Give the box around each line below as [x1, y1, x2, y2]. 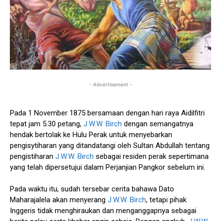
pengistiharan [10, 151, 55, 161]
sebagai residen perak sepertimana [94, 151, 209, 161]
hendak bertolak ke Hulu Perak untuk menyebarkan [10, 130, 172, 139]
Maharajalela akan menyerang [10, 195, 108, 204]
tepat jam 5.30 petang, [10, 119, 83, 128]
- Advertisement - [89, 81, 132, 87]
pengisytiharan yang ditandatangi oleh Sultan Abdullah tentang [10, 141, 210, 150]
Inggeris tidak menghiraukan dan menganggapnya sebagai [10, 206, 196, 215]
